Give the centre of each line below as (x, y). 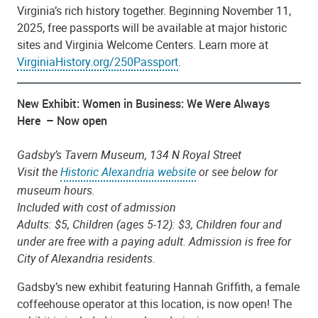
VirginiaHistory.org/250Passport (98, 61)
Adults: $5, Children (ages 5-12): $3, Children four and (149, 224)
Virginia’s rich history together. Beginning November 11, (154, 10)
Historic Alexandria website (128, 172)
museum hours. (57, 190)
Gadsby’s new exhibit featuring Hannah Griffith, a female (158, 286)
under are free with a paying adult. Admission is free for (154, 241)
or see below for (237, 172)
